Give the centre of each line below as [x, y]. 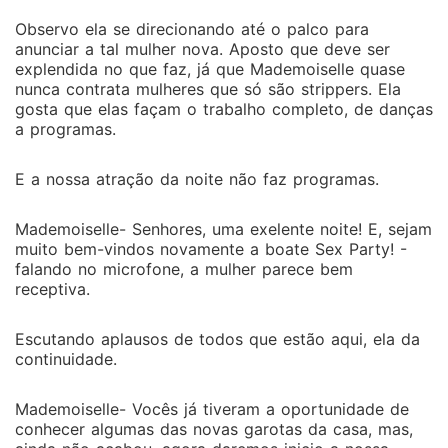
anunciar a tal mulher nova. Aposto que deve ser [202, 49]
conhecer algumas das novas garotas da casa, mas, [214, 429]
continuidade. [66, 359]
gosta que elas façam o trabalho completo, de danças [224, 109]
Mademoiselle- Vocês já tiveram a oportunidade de [212, 409]
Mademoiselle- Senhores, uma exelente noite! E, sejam [223, 229]
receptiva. [52, 289]
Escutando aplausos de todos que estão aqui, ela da [217, 339]
